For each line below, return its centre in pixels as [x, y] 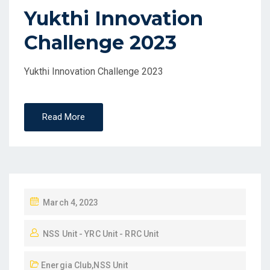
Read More [64, 117]
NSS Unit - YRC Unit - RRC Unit [101, 234]
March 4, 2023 [71, 202]
